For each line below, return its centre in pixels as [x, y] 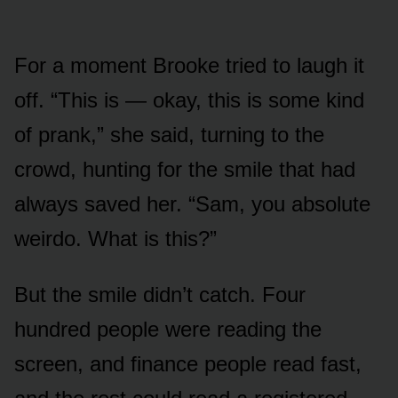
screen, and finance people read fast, [188, 363]
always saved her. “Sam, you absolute [192, 203]
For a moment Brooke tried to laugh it [189, 65]
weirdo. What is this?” [115, 238]
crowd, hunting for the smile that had [185, 169]
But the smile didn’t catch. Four [160, 294]
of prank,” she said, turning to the [169, 134]
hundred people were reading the [168, 329]
